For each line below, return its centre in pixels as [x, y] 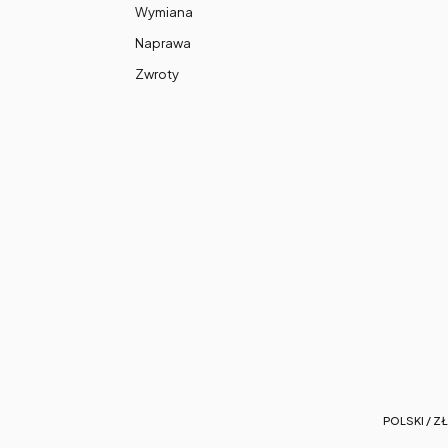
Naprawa [162, 42]
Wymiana [163, 11]
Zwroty [156, 74]
